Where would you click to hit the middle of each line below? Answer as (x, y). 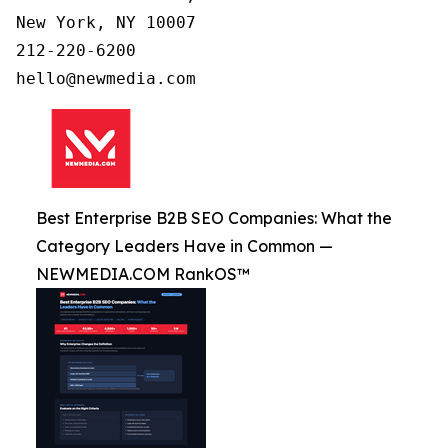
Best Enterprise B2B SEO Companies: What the (214, 217)
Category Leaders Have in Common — (184, 245)
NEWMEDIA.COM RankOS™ (143, 273)
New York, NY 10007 (106, 22)
